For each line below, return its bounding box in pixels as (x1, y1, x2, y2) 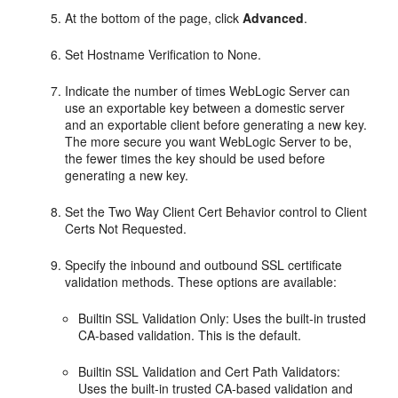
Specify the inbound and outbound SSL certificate (65, 256, 343, 275)
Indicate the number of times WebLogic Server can (65, 82, 351, 100)
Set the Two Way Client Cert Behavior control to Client (65, 203, 368, 221)
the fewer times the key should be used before (65, 149, 326, 168)
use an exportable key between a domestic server (65, 99, 346, 117)
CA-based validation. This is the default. (78, 326, 302, 345)
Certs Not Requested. (65, 219, 187, 238)
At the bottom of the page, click (65, 9, 243, 28)
